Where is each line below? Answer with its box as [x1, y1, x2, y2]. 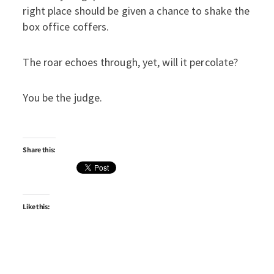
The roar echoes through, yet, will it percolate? [23, 55, 239, 69]
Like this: [23, 202, 50, 211]
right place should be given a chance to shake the [23, 4, 250, 18]
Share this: [23, 145, 56, 154]
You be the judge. [23, 91, 103, 105]
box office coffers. [23, 20, 109, 34]
